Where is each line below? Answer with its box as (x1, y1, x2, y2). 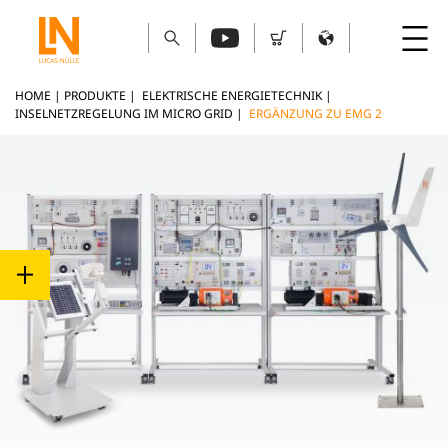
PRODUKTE (64, 87, 129, 104)
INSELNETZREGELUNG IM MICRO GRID (15, 105, 233, 122)
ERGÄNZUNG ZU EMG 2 (249, 105, 382, 122)
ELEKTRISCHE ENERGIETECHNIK (142, 87, 322, 104)
